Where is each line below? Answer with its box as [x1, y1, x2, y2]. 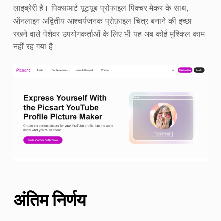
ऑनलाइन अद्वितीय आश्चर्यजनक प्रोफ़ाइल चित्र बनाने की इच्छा [13, 16, 192, 26]
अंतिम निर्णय [13, 189, 86, 210]
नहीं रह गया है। [13, 41, 61, 52]
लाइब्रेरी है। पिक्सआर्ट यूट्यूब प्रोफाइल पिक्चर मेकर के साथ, [13, 3, 188, 13]
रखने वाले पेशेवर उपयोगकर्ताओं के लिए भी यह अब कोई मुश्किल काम [13, 29, 205, 39]
